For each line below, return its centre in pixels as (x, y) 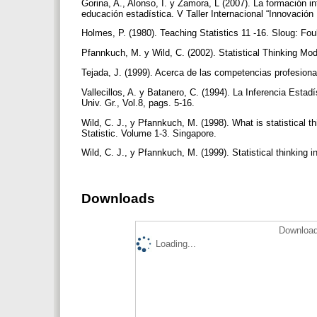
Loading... (176, 243)
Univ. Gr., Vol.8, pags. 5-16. (139, 103)
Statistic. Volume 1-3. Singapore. (150, 133)
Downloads (118, 199)
